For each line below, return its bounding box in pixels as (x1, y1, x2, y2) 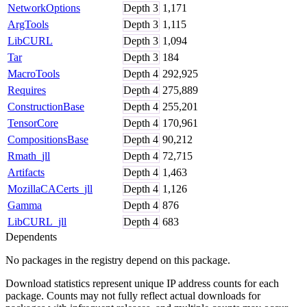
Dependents (5, 230, 57, 243)
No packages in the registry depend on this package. (5, 254, 230, 266)
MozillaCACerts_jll (8, 182, 93, 195)
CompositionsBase (8, 133, 88, 145)
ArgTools (8, 18, 49, 30)
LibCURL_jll (8, 215, 66, 228)
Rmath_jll (8, 149, 50, 162)
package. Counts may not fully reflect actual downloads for (5, 289, 260, 302)
